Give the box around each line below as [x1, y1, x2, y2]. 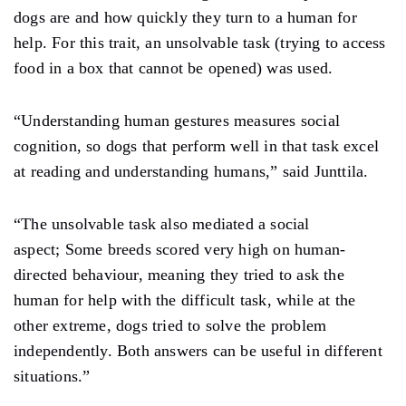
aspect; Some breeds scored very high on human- [14, 239, 346, 258]
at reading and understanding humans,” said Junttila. [14, 161, 369, 180]
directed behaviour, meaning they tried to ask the [14, 265, 344, 284]
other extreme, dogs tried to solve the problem [14, 315, 327, 334]
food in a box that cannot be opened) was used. [14, 58, 333, 77]
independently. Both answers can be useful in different [14, 341, 382, 360]
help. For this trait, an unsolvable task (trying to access [14, 33, 386, 52]
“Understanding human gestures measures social [14, 111, 341, 130]
